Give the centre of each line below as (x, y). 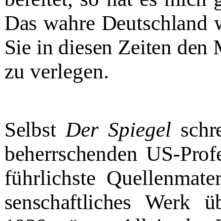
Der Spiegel (123, 129)
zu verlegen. (56, 72)
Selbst (35, 129)
